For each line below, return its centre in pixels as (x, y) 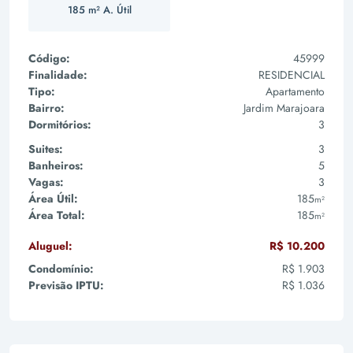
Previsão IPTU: (66, 285)
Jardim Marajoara (284, 108)
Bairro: (46, 108)
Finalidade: (58, 75)
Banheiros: (56, 165)
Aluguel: (50, 246)
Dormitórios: (60, 124)
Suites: (46, 149)
